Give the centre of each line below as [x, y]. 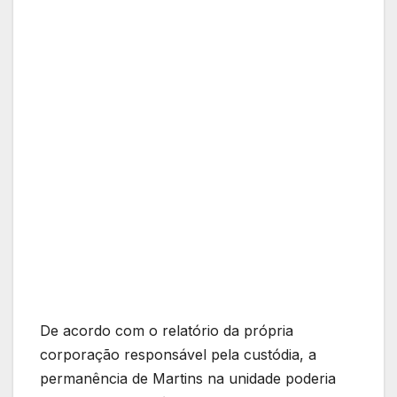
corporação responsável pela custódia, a [178, 355]
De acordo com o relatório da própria [167, 331]
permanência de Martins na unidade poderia [188, 379]
